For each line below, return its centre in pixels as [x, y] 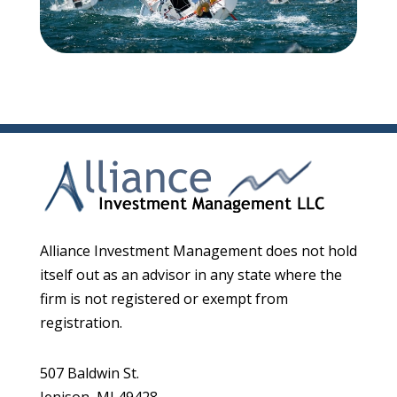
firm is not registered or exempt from [163, 298]
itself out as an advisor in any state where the [191, 274]
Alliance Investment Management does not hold [198, 250]
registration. [81, 322]
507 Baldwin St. [89, 373]
